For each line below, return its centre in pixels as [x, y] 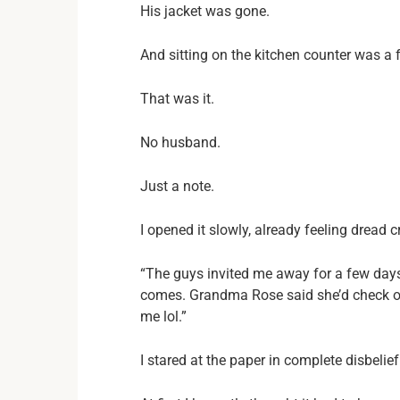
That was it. [177, 99]
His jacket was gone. [205, 11]
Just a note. [177, 186]
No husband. [180, 142]
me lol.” [163, 317]
